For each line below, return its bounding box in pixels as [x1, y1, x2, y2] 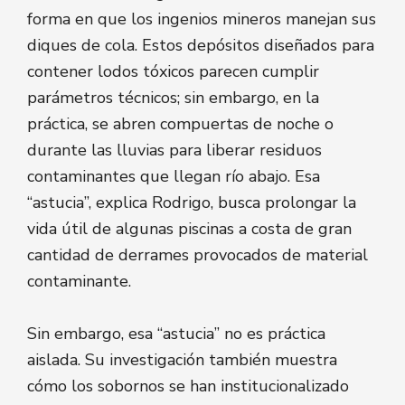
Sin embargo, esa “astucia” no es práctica [27, 322, 325, 344]
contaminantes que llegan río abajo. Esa [27, 165, 320, 188]
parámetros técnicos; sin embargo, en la [27, 87, 319, 109]
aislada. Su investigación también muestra [27, 348, 337, 371]
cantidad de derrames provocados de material [27, 244, 368, 267]
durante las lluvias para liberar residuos [27, 139, 322, 162]
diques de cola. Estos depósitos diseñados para [27, 34, 374, 57]
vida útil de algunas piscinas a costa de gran [27, 218, 352, 240]
